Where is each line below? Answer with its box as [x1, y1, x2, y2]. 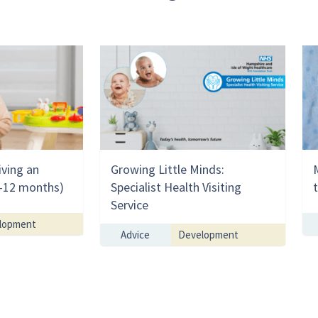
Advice [121, 228, 150, 242]
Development [177, 228, 238, 242]
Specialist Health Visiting [110, 179, 241, 196]
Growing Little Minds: [110, 161, 224, 178]
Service [110, 197, 148, 214]
